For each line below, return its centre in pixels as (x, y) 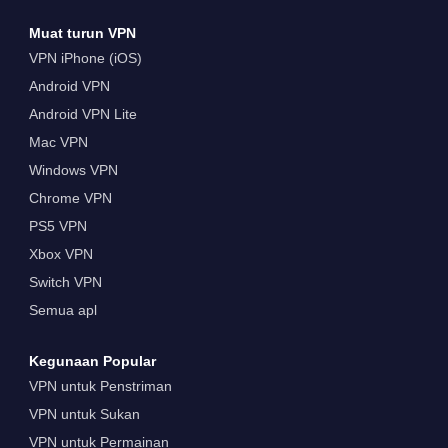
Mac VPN (58, 142)
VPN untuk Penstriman (100, 386)
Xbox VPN (60, 254)
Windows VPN (73, 170)
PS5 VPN (57, 226)
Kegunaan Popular (92, 361)
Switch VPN (65, 282)
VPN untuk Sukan (84, 414)
